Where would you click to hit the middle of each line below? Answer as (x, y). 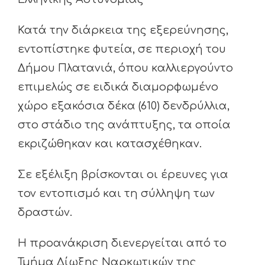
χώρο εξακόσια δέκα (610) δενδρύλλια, (124, 106)
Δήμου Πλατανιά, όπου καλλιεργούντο (125, 68)
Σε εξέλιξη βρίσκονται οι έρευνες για (123, 175)
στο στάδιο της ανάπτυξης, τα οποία (124, 125)
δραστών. (45, 213)
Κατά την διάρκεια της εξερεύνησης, (123, 30)
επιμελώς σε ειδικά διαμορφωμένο (118, 87)
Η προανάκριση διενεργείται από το (122, 243)
